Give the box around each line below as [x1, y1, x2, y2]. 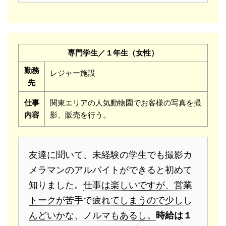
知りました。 [29, 180, 83, 191]
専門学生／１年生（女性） [68, 48, 158, 58]
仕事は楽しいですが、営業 [83, 180, 192, 191]
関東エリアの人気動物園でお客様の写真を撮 [50, 98, 201, 108]
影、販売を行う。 [50, 110, 110, 120]
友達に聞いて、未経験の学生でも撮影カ [29, 149, 192, 160]
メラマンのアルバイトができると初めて [29, 164, 192, 176]
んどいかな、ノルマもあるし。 [29, 210, 156, 221]
